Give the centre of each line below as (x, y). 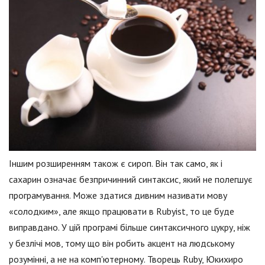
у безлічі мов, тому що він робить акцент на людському (122, 243)
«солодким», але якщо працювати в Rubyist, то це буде (122, 211)
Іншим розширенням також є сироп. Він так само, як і (116, 164)
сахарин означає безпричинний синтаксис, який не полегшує (131, 180)
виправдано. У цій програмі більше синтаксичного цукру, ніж (130, 227)
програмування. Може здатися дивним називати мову (118, 195)
